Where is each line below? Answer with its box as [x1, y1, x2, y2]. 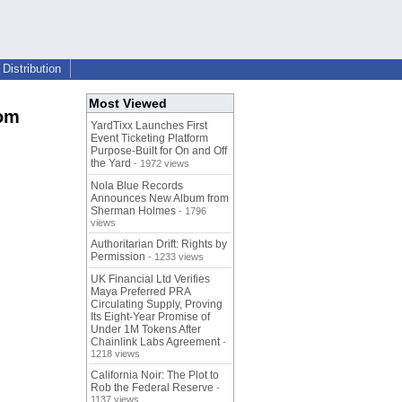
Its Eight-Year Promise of [91, 310, 210, 324]
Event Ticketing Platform [91, 132, 208, 145]
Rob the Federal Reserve [91, 381, 214, 395]
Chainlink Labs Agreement [91, 336, 220, 349]
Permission [91, 250, 145, 264]
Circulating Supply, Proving [91, 298, 223, 311]
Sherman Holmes [91, 205, 176, 218]
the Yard [91, 157, 131, 170]
